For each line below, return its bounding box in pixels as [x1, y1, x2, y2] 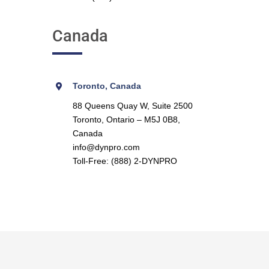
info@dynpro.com [72, 142, 140, 152]
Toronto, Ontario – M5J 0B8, [72, 114, 180, 124]
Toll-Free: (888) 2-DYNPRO [72, 156, 177, 166]
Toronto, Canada [72, 80, 141, 91]
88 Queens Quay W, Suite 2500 [72, 100, 193, 110]
